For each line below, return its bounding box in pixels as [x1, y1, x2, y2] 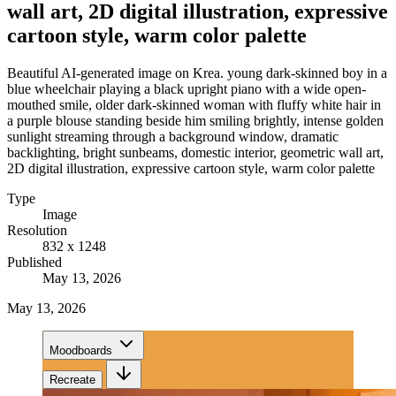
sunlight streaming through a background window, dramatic [7, 128, 339, 144]
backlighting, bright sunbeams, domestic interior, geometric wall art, [7, 144, 384, 160]
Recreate [49, 372, 95, 386]
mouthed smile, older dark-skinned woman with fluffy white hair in [7, 96, 381, 112]
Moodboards [49, 343, 112, 357]
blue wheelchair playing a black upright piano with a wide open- [7, 80, 366, 96]
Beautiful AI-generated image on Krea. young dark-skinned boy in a [7, 65, 387, 80]
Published [7, 254, 62, 270]
